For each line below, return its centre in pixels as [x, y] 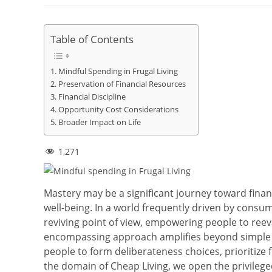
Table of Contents [92, 39]
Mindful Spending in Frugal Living [119, 72]
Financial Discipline [92, 97]
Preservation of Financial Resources [122, 84]
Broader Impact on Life [99, 123]
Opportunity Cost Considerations [118, 110]
